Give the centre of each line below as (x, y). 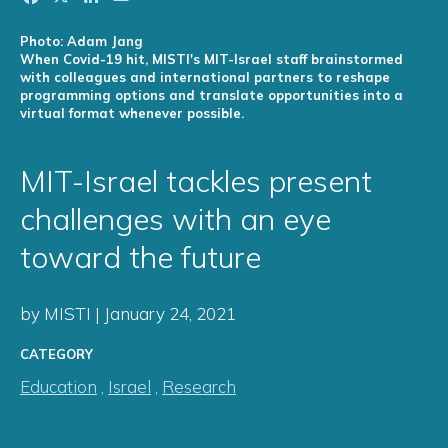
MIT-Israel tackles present (196, 181)
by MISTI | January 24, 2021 (128, 314)
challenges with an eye (175, 219)
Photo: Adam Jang (81, 41)
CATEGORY (56, 354)
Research (199, 387)
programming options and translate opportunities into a (211, 95)
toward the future (140, 257)
